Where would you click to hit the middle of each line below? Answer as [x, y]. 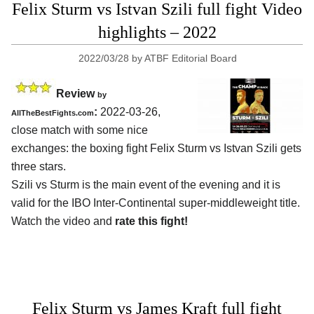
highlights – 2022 [157, 33]
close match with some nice [80, 130]
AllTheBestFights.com [53, 113]
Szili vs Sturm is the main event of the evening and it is [146, 185]
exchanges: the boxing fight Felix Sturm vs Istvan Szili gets [156, 149]
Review [77, 94]
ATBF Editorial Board [191, 59]
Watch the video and [63, 221]
